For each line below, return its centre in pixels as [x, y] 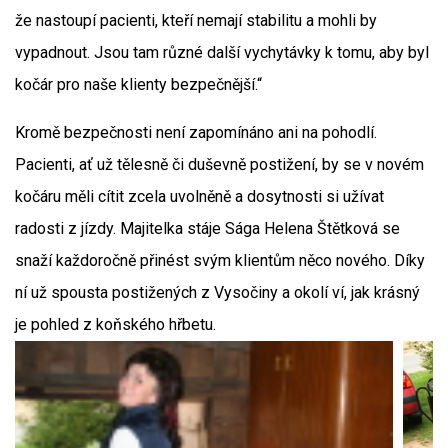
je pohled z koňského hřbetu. [115, 324]
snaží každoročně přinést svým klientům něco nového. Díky [220, 260]
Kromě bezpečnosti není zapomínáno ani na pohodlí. [196, 132]
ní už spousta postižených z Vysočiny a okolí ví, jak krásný [217, 292]
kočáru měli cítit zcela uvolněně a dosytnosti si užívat [199, 196]
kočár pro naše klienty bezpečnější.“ [138, 84]
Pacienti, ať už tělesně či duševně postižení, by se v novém [219, 164]
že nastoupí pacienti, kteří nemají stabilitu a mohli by [196, 20]
